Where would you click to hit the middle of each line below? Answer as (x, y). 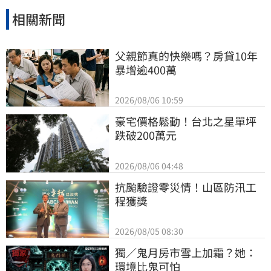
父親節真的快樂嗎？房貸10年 (186, 55)
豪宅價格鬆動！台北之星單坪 (186, 121)
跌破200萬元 (146, 135)
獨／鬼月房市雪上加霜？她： (186, 253)
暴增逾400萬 (146, 69)
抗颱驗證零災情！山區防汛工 (186, 187)
